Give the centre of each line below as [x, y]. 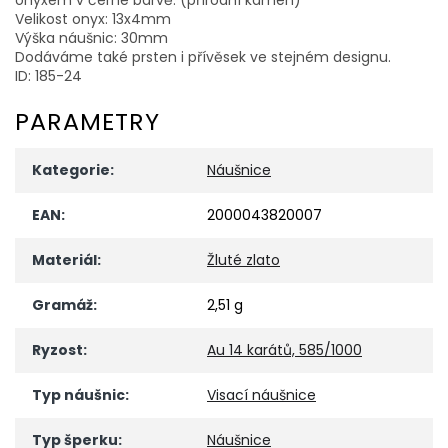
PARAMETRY [87, 122]
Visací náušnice [261, 395]
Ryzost [57, 350]
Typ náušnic [78, 395]
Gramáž [62, 305]
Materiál [64, 260]
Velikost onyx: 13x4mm [93, 18]
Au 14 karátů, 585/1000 [284, 350]
